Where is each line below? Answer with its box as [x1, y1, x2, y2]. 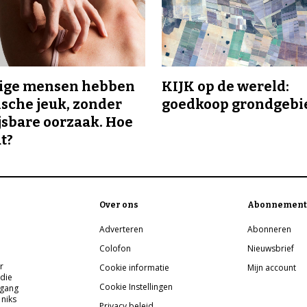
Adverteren [99, 223, 144, 235]
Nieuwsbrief [247, 242, 295, 254]
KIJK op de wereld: [162, 77, 289, 95]
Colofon [99, 242, 132, 254]
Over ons [99, 199, 139, 210]
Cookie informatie [99, 261, 170, 273]
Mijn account [247, 261, 297, 273]
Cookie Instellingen [99, 280, 173, 293]
